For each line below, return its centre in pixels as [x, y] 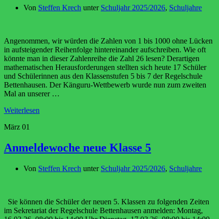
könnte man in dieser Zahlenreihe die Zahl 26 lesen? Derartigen [102, 59]
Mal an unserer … [32, 94]
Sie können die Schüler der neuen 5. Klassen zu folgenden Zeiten [107, 202]
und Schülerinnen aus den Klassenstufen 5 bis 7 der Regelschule [103, 76]
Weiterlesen [22, 110]
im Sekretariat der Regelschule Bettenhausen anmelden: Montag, [103, 211]
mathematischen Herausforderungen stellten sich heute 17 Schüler [105, 67]
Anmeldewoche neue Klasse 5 [77, 148]
